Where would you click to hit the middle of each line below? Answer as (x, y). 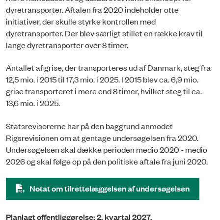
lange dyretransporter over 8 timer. (68, 44)
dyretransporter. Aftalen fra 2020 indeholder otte (92, 9)
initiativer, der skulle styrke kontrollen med (81, 21)
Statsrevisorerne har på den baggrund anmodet (89, 125)
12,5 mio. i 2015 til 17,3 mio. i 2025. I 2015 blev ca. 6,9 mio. (102, 79)
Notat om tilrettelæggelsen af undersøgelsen (110, 188)
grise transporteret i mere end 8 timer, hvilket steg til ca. (104, 91)
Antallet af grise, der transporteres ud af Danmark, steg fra (108, 68)
